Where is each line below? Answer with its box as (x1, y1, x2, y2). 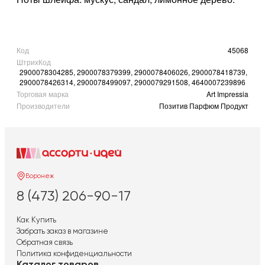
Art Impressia (206, 88, 248, 99)
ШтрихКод (17, 56, 51, 67)
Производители (17, 100, 70, 111)
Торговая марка (17, 88, 69, 99)
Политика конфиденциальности (17, 250, 132, 258)
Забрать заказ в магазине (17, 227, 108, 235)
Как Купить (17, 216, 56, 224)
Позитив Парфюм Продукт (159, 100, 248, 111)
